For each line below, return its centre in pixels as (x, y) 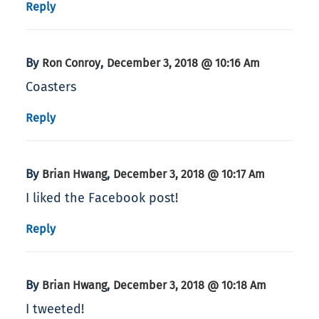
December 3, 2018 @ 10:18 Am (190, 286)
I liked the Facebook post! (102, 198)
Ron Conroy (71, 63)
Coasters (51, 87)
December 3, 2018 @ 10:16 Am (183, 63)
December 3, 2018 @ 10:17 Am (189, 174)
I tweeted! (55, 309)
